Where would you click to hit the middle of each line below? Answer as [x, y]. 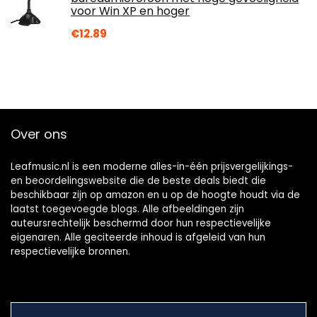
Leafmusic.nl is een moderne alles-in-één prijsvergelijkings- [152, 167]
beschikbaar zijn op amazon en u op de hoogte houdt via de [155, 195]
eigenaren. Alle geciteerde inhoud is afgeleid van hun [138, 238]
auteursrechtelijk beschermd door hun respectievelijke [141, 224]
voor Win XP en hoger [130, 11]
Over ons [39, 134]
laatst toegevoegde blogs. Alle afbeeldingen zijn [127, 209]
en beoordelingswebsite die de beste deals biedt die [138, 181]
